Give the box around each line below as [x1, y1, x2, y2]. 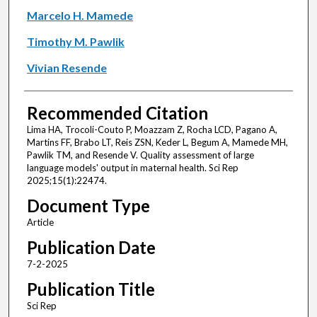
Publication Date [26, 237, 156, 258]
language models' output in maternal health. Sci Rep [26, 162, 238, 174]
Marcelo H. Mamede [26, 8, 133, 23]
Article [26, 217, 54, 229]
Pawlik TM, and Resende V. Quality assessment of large [26, 149, 254, 161]
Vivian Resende [26, 61, 107, 75]
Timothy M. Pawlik [26, 35, 125, 49]
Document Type [26, 195, 150, 217]
